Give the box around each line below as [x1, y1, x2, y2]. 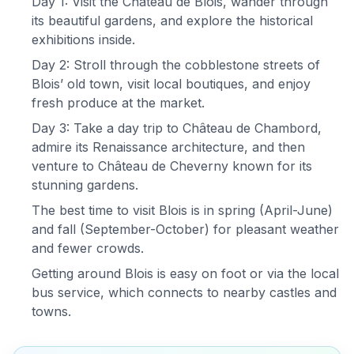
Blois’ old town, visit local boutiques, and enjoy [32, 76, 311, 92]
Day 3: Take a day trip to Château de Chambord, [32, 120, 322, 137]
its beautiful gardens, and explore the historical [32, 13, 313, 29]
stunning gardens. [32, 177, 138, 194]
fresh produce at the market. [32, 95, 205, 111]
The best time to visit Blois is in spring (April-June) [32, 202, 333, 219]
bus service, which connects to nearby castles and [32, 284, 337, 301]
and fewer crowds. [32, 240, 144, 257]
